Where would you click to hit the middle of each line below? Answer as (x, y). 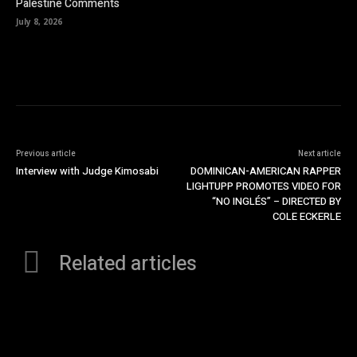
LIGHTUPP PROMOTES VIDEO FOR (263, 186)
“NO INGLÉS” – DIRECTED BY (276, 201)
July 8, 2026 (39, 22)
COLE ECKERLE (306, 216)
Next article (319, 153)
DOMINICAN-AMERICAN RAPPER (265, 171)
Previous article (46, 153)
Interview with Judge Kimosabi (87, 171)
